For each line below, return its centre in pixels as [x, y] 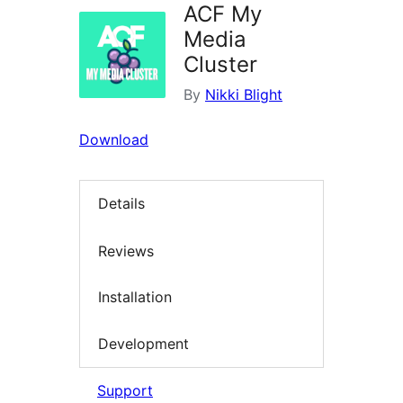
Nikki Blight [244, 95]
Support [125, 391]
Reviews [126, 251]
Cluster [220, 65]
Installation [135, 297]
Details [121, 204]
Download [114, 140]
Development [143, 343]
